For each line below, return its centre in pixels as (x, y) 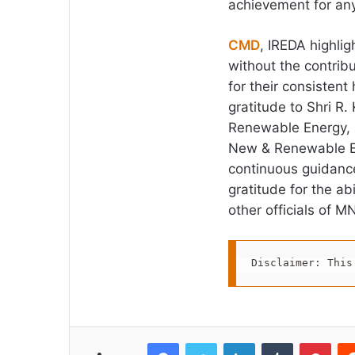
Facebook (202, 342)
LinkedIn (275, 342)
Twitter (234, 342)
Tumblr (309, 342)
